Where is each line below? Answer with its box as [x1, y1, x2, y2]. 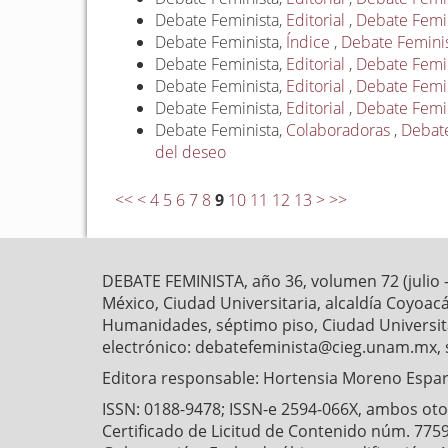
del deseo [155, 141, 227, 164]
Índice [286, 31, 335, 54]
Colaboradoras [286, 119, 395, 142]
